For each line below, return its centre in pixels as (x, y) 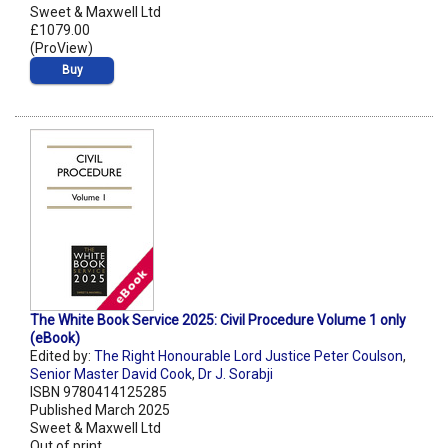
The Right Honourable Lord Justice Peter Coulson (248, 355)
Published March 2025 (100, 409)
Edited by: (62, 355)
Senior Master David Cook (111, 373)
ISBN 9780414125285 (98, 391)
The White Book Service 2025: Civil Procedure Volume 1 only (218, 319)
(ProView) (61, 47)
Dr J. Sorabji (235, 373)
